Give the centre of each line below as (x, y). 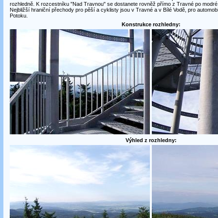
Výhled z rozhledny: (151, 140)
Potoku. (18, 16)
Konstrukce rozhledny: (151, 24)
